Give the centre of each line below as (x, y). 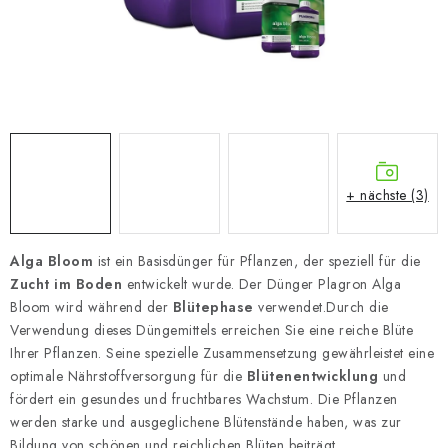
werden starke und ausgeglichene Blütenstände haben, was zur (206, 422)
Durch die (357, 307)
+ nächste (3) (387, 194)
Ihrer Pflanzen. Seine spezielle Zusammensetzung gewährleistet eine (222, 353)
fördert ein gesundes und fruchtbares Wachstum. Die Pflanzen (204, 399)
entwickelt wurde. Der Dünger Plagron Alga (261, 284)
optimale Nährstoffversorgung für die (128, 376)
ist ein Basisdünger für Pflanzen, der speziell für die (257, 261)
